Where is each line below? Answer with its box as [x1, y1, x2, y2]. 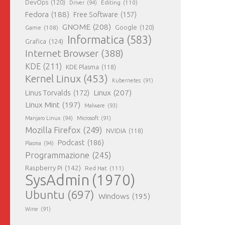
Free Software [73, 11, 118, 19]
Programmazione [25, 150, 89, 160]
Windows [98, 192, 130, 200]
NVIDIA [106, 127, 126, 134]
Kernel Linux [25, 73, 81, 84]
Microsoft [77, 115, 98, 121]
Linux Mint [25, 100, 60, 109]
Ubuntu [25, 188, 65, 201]
